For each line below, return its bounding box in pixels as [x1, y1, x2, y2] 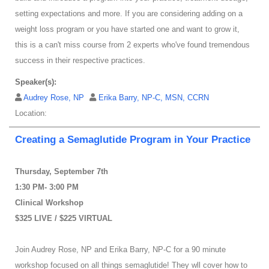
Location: [15, 109, 47, 118]
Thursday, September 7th [15, 167, 108, 177]
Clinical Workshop [15, 198, 83, 208]
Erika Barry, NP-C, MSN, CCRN [98, 93, 209, 103]
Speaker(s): [15, 77, 56, 87]
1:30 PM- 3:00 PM [15, 183, 79, 192]
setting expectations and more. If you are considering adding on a [15, 9, 243, 19]
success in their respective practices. [15, 56, 145, 65]
